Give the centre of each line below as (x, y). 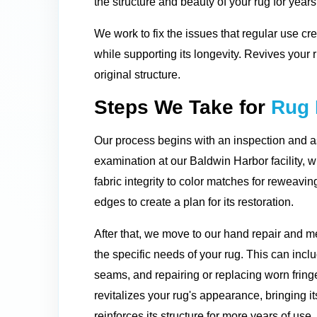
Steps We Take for (180, 107)
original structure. (137, 74)
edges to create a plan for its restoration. (194, 202)
